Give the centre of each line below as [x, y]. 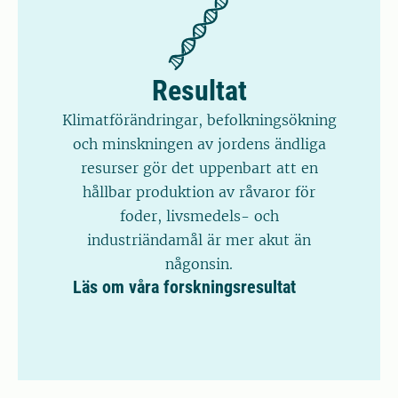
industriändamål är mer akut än [199, 240]
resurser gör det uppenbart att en [199, 168]
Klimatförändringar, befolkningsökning [199, 120]
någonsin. [199, 264]
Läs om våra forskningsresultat [184, 287]
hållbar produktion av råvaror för [199, 192]
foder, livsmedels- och [199, 216]
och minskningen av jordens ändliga [199, 144]
